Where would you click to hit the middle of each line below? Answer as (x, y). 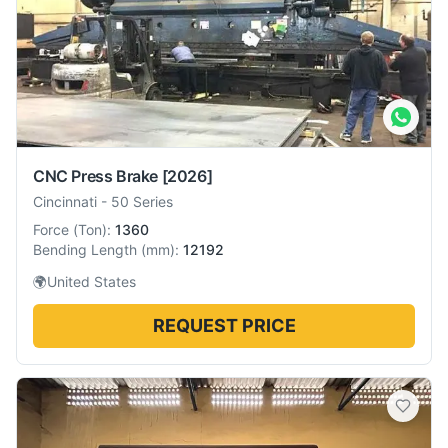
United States (91, 282)
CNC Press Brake (95, 176)
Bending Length (85, 250)
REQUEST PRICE (224, 326)
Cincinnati (65, 202)
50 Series (142, 202)
